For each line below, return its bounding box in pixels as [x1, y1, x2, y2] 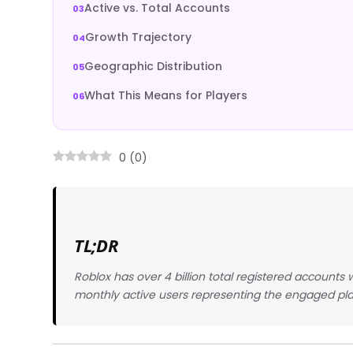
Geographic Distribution [84, 58, 223, 74]
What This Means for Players [84, 87, 248, 103]
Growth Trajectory [85, 29, 192, 45]
